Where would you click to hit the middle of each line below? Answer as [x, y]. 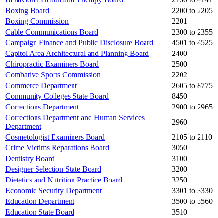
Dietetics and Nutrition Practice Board [64, 180]
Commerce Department [41, 86]
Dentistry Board [30, 159]
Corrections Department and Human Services [75, 118]
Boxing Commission [37, 21]
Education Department [40, 201]
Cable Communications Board [52, 32]
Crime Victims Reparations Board [57, 148]
